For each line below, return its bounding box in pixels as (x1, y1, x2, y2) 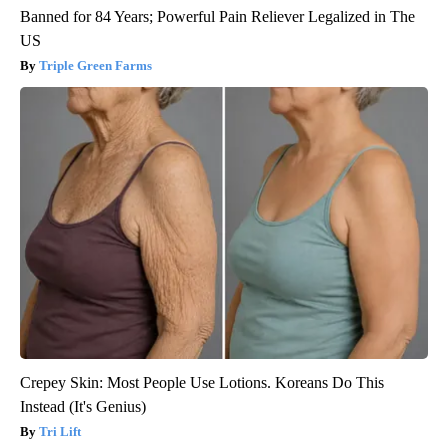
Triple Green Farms (39, 58, 152, 74)
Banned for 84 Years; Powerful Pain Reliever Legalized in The (20, 8, 415, 26)
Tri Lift (39, 424, 81, 440)
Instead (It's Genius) (20, 398, 146, 416)
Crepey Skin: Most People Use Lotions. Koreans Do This (20, 374, 384, 392)
